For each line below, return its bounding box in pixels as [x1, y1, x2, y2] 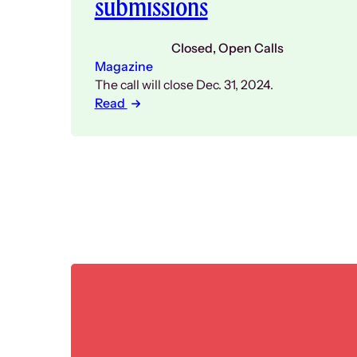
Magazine [94, 58, 153, 74]
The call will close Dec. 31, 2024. [94, 76, 273, 92]
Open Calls [218, 40, 284, 56]
